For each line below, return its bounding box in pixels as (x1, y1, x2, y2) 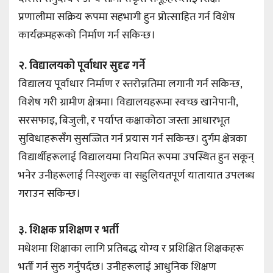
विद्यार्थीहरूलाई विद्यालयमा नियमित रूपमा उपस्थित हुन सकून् (18, 148, 254, 167)
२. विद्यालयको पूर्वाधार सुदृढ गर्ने (18, 57, 145, 76)
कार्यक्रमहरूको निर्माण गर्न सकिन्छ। (18, 26, 160, 45)
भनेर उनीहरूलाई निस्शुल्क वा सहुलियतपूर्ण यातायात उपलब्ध (18, 166, 255, 185)
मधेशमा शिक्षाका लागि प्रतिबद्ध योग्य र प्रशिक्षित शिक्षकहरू (18, 239, 244, 258)
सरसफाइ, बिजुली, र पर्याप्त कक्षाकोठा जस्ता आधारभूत (18, 112, 230, 130)
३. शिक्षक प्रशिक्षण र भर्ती (18, 221, 119, 240)
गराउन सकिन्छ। (18, 185, 80, 204)
